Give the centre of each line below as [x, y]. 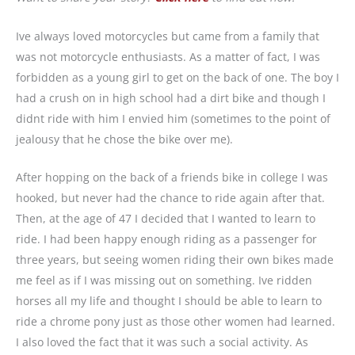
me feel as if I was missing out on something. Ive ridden [164, 281]
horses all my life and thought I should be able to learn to [169, 301]
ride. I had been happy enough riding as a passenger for [166, 239]
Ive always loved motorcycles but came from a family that [168, 36]
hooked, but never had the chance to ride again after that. [170, 198]
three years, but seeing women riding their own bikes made [175, 260]
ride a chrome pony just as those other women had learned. [176, 322]
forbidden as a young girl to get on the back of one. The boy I [177, 77]
